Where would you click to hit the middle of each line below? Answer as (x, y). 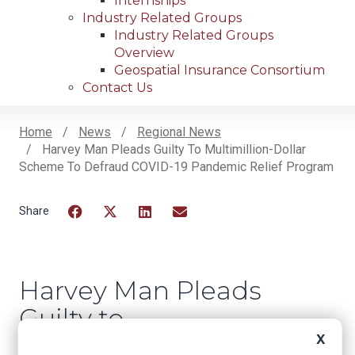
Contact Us (117, 88)
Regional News (179, 132)
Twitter (123, 231)
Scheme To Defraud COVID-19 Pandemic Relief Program (176, 167)
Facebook (96, 231)
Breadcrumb (90, 157)
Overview (144, 53)
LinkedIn (162, 231)
